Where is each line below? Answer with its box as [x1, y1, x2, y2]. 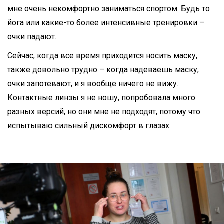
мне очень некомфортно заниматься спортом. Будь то [7, 3, 210, 13]
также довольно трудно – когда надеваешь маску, [7, 64, 199, 74]
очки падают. [7, 31, 56, 41]
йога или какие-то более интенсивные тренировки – [7, 17, 204, 27]
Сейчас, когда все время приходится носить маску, [7, 50, 197, 60]
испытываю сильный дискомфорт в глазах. [7, 120, 171, 130]
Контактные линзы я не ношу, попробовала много [7, 92, 195, 102]
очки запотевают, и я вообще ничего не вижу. [7, 78, 178, 88]
